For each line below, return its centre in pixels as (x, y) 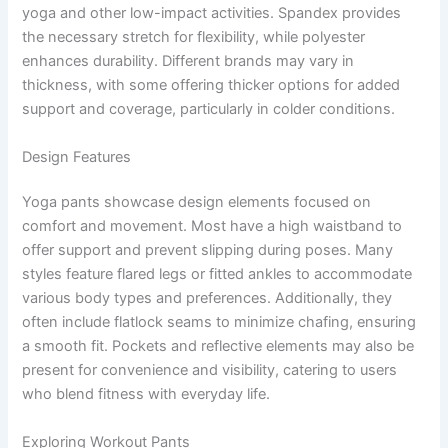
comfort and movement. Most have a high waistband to (212, 226)
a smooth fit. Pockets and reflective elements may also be (218, 346)
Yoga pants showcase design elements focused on (197, 202)
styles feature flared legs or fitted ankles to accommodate (217, 274)
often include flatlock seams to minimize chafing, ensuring (219, 322)
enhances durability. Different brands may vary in (188, 61)
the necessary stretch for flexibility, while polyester (194, 37)
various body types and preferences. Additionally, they (207, 298)
